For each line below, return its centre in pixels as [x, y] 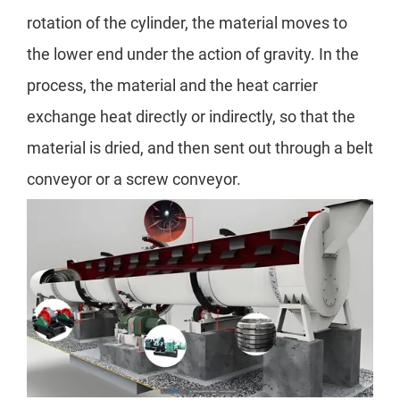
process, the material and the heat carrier [172, 86]
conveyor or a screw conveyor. [134, 179]
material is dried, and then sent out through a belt [200, 148]
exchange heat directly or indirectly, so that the [191, 117]
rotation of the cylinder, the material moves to [187, 23]
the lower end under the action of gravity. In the [193, 54]
